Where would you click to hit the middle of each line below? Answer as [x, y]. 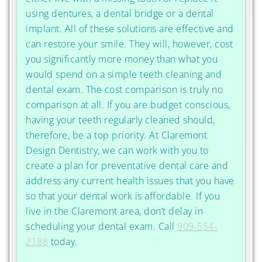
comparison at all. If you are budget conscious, [128, 104]
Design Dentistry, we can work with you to [117, 150]
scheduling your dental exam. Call [101, 226]
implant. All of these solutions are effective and [130, 28]
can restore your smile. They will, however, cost [129, 44]
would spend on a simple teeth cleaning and [124, 74]
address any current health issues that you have [130, 180]
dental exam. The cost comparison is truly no [124, 89]
